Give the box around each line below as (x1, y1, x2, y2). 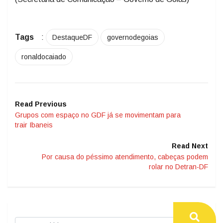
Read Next (172, 142, 208, 150)
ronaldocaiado (21, 53, 66, 61)
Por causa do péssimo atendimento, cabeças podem (42, 153, 208, 161)
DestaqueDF (52, 33, 92, 42)
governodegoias (107, 33, 158, 42)
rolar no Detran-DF (149, 163, 208, 171)
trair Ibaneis (15, 121, 53, 129)
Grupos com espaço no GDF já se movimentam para (15, 111, 181, 119)
